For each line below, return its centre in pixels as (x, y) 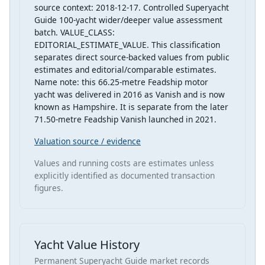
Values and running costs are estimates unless (124, 163)
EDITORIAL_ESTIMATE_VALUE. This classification (127, 45)
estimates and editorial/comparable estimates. (125, 70)
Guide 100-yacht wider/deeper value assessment (128, 20)
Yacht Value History (87, 245)
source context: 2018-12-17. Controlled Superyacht (132, 8)
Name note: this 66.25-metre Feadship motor (121, 82)
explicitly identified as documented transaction (125, 176)
